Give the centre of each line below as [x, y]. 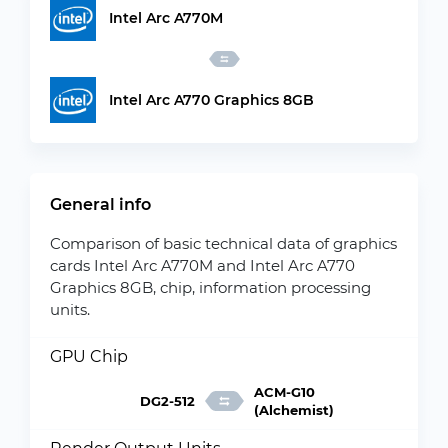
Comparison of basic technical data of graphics [223, 243]
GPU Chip [89, 356]
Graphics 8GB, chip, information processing [210, 287]
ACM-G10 [284, 392]
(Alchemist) [293, 410]
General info [100, 204]
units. [70, 309]
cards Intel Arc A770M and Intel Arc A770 [202, 265]
